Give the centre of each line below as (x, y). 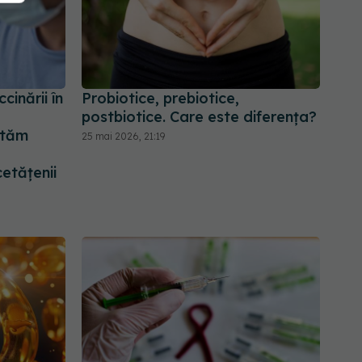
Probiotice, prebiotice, (160, 98)
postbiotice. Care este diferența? (199, 116)
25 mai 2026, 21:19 (123, 136)
